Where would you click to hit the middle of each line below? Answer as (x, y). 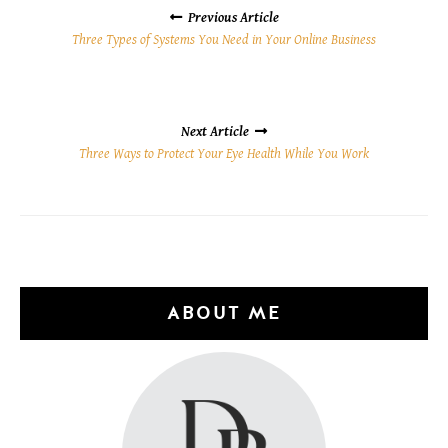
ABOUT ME (224, 313)
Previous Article (233, 17)
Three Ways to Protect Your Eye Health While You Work (224, 153)
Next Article (215, 131)
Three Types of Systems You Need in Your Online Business (224, 39)
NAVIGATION (103, 24)
